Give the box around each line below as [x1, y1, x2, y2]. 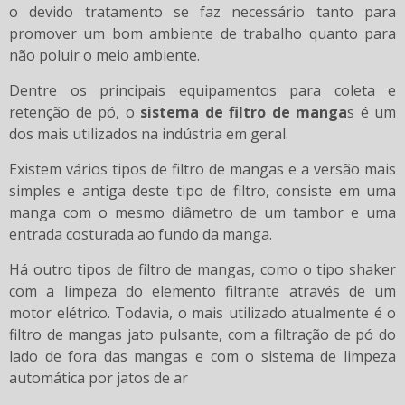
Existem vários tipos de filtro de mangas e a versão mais [9, 159, 396, 180]
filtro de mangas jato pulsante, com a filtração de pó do [9, 325, 396, 345]
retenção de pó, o [9, 102, 140, 123]
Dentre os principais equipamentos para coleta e [9, 80, 396, 101]
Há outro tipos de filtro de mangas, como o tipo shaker [9, 259, 396, 280]
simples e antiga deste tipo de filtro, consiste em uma [9, 181, 396, 202]
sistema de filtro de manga [140, 102, 347, 123]
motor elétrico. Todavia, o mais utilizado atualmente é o [9, 303, 396, 324]
